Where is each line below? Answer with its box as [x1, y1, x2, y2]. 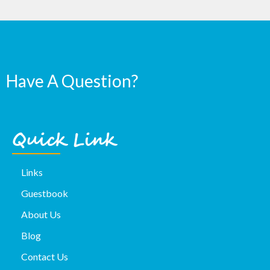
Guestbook [21, 187, 68, 199]
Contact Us [21, 251, 68, 263]
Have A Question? [6, 71, 138, 92]
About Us [21, 209, 61, 221]
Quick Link [12, 128, 115, 155]
